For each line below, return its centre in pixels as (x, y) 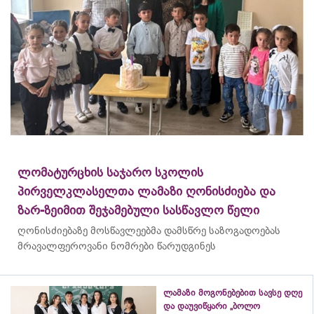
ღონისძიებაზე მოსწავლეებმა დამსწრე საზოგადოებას (149, 231)
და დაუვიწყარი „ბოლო (212, 306)
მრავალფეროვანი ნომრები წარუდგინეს (117, 246)
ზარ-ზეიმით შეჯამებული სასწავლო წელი (138, 211)
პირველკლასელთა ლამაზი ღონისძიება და (146, 192)
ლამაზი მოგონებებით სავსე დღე (233, 293)
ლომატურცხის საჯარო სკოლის (110, 173)
